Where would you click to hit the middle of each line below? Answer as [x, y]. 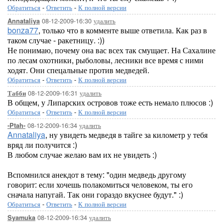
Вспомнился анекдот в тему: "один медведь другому [97, 174]
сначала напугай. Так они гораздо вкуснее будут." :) [95, 194]
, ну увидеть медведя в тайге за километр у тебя [126, 135]
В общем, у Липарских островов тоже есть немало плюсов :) [110, 102]
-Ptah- [16, 125]
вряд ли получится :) [42, 145]
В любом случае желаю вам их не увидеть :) [82, 155]
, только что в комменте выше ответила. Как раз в [123, 30]
